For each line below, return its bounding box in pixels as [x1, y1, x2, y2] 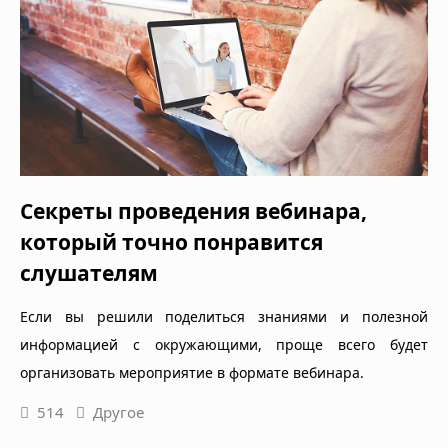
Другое [93, 402, 144, 423]
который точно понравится [20, 228, 323, 257]
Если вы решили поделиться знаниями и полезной [20, 307, 428, 327]
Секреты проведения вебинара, [20, 197, 367, 226]
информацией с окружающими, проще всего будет [20, 335, 428, 355]
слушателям [20, 259, 158, 288]
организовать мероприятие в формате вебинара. [20, 363, 364, 383]
